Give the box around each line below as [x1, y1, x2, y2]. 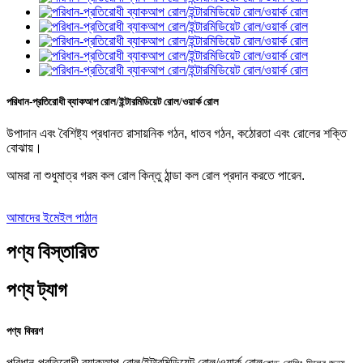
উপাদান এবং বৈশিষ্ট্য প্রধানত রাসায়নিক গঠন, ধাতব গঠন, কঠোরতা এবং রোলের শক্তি [6, 126, 347, 141]
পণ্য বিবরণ [6, 325, 43, 338]
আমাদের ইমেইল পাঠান [6, 211, 97, 225]
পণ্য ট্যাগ [6, 280, 67, 301]
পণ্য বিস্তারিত [6, 241, 97, 263]
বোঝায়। [6, 141, 42, 156]
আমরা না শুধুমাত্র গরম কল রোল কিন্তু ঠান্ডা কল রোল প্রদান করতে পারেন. [6, 169, 305, 183]
